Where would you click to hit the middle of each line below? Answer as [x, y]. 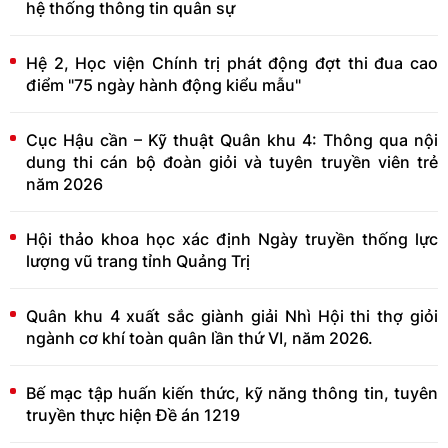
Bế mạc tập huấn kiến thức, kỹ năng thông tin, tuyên [232, 392]
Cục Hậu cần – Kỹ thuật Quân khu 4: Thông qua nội [232, 139]
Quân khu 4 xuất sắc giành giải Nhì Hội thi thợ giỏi [232, 315]
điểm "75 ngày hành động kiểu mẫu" [163, 84]
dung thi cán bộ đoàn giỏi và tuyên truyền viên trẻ [232, 161]
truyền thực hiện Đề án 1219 [133, 414]
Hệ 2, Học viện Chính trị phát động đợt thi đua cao [232, 62]
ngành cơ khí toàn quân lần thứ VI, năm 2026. [199, 337]
